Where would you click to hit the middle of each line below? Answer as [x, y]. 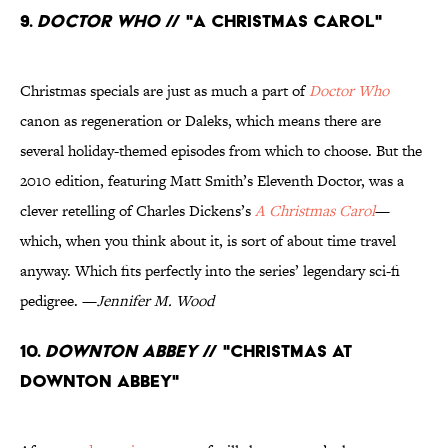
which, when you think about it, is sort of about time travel [208, 241]
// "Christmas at [274, 351]
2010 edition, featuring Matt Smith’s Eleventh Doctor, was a [212, 181]
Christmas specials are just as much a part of [164, 91]
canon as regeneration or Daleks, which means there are [200, 121]
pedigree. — [58, 301]
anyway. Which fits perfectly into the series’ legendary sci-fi [210, 271]
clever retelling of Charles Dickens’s [137, 211]
